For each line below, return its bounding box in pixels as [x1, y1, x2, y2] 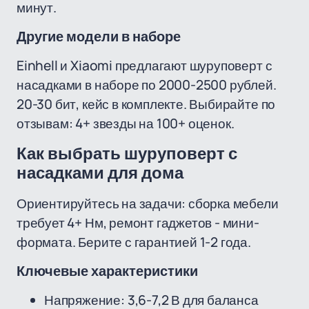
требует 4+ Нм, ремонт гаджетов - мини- [17, 214, 259, 232]
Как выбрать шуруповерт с [17, 145, 237, 163]
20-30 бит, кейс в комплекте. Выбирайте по [17, 95, 276, 113]
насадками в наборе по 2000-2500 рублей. [17, 76, 277, 94]
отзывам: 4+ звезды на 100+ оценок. [17, 114, 235, 132]
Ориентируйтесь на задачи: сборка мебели [17, 195, 279, 212]
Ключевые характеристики [17, 263, 198, 279]
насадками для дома [17, 164, 183, 182]
